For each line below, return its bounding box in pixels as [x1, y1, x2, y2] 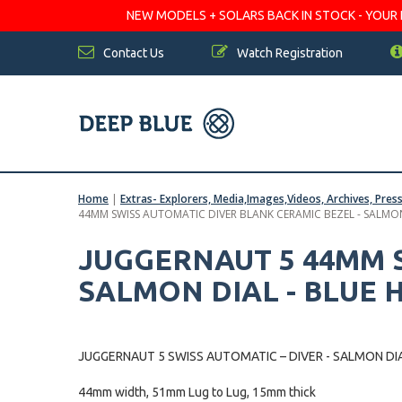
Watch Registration [234, 46, 343, 60]
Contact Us [100, 46, 164, 60]
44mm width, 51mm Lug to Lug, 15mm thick [78, 385, 316, 399]
